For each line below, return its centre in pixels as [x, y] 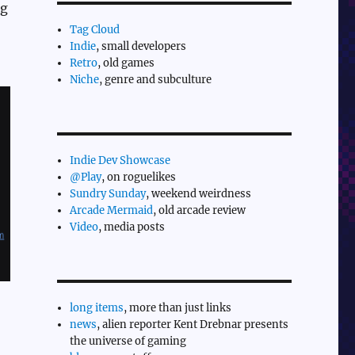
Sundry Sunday [108, 193]
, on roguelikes [139, 177]
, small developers [141, 46]
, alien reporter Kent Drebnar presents [193, 324]
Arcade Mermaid [112, 210]
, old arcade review [200, 210]
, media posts [132, 227]
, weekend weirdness [199, 193]
